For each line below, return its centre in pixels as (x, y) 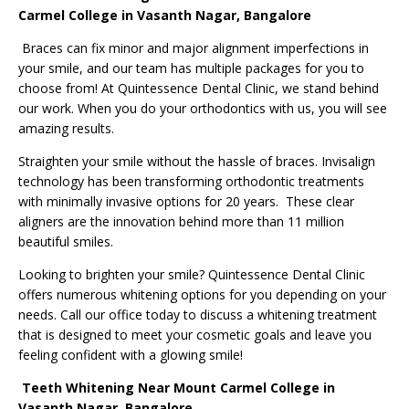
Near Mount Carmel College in (235, 388)
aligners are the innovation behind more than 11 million (181, 222)
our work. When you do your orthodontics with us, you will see (203, 109)
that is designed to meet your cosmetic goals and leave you (195, 335)
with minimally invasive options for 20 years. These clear (186, 202)
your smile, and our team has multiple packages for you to (191, 68)
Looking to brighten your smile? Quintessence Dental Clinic (192, 275)
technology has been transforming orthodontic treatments (191, 182)
